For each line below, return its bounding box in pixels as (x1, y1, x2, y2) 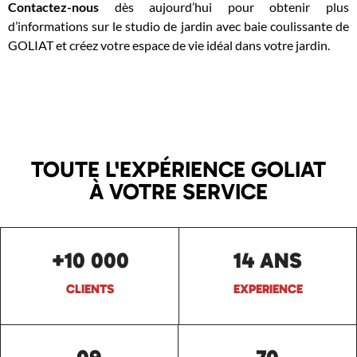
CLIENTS (65, 281, 114, 296)
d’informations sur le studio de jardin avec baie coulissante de (8, 18, 349, 33)
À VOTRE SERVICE (89, 178, 268, 205)
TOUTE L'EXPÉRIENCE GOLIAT (31, 156, 326, 182)
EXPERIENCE (233, 281, 303, 296)
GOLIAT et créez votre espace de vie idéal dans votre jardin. (8, 37, 330, 53)
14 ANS (233, 248, 302, 273)
